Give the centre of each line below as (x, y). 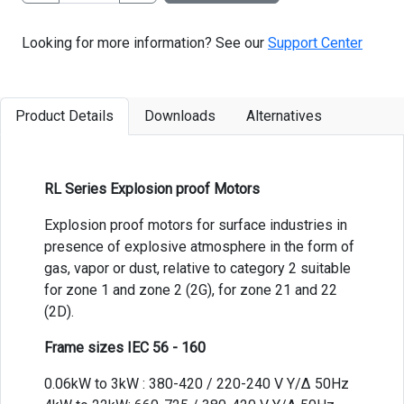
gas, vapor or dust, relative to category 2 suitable (197, 268)
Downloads (180, 115)
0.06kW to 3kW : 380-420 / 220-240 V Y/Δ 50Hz (197, 383)
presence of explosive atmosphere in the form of (199, 246)
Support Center (315, 42)
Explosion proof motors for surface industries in (196, 225)
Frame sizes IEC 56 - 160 (125, 347)
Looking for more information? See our (145, 42)
